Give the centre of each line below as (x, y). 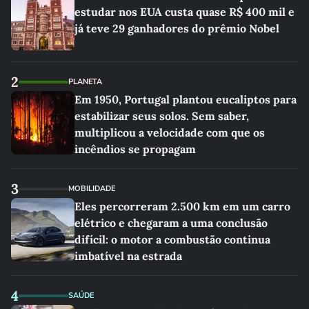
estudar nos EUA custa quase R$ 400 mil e (185, 12)
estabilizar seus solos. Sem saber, (162, 116)
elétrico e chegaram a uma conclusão (171, 223)
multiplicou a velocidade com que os (170, 132)
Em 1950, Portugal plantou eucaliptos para (186, 99)
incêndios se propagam (135, 149)
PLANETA (85, 82)
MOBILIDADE (92, 189)
